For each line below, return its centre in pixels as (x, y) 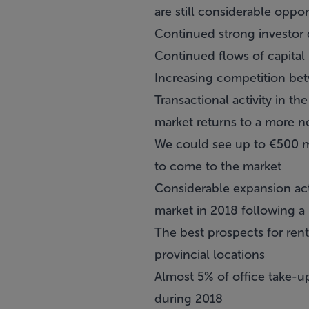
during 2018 (189, 299)
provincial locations (210, 255)
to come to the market (218, 166)
